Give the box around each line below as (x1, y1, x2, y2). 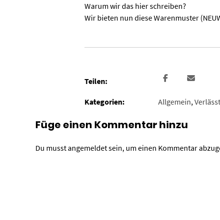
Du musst (35, 142, 68, 153)
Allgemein (158, 96, 191, 107)
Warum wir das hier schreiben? (84, 1, 186, 11)
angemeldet (67, 142, 107, 153)
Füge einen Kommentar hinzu (35, 117, 188, 132)
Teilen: (84, 76, 108, 86)
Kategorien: (84, 96, 125, 107)
